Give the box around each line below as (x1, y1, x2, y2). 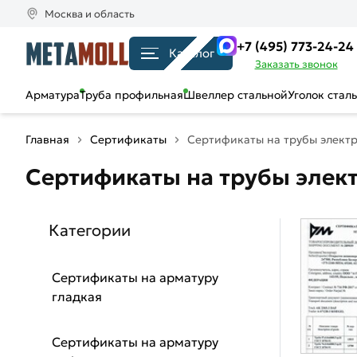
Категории (49, 220, 131, 241)
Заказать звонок (254, 57, 338, 71)
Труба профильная (80, 88, 183, 102)
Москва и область (45, 6, 135, 21)
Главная (25, 132, 69, 147)
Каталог (169, 45, 214, 61)
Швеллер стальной (183, 88, 288, 102)
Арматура (25, 88, 80, 102)
